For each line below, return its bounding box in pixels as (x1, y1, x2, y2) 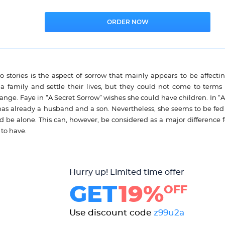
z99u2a (153, 208, 184, 217)
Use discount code (69, 208, 154, 217)
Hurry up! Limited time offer (69, 168, 184, 177)
